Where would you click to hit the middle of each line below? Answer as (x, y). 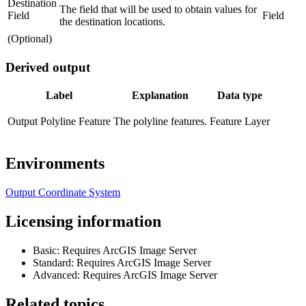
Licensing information (83, 221)
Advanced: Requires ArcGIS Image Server (125, 275)
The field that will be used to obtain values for (158, 9)
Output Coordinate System (63, 193)
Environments (55, 164)
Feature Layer (240, 122)
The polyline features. (160, 122)
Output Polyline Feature (59, 122)
